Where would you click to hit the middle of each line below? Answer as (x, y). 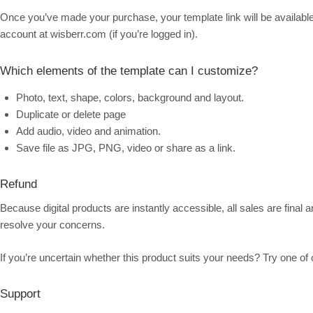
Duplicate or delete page (71, 114)
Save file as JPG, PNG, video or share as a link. (125, 147)
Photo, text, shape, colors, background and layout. (130, 97)
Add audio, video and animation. (88, 131)
